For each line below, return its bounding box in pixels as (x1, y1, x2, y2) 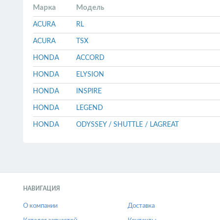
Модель (76, 4, 104, 11)
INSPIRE (76, 88, 102, 95)
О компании (23, 203, 57, 209)
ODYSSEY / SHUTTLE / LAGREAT (76, 121, 179, 128)
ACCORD (76, 55, 105, 61)
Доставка (128, 203, 155, 209)
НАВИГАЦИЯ (23, 186, 60, 192)
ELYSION (76, 71, 104, 78)
